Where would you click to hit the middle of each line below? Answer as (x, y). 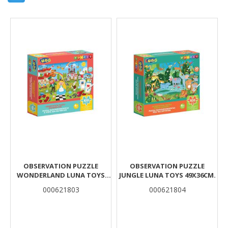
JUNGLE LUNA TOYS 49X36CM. (167, 175)
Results (28, 22)
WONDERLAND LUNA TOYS (61, 175)
